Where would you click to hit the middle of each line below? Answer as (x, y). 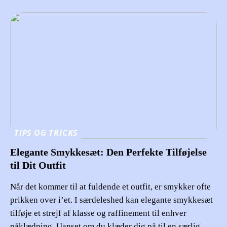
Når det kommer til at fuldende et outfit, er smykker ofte (110, 186)
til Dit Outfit (38, 165)
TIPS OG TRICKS (46, 133)
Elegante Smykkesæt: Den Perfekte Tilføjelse (108, 152)
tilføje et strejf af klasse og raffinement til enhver (98, 213)
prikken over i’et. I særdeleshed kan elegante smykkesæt (111, 200)
